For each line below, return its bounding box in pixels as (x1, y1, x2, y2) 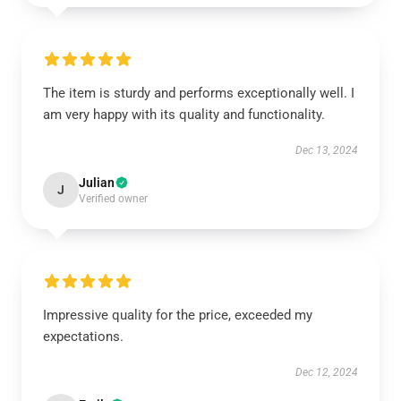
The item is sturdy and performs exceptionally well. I (43, 85, 354, 101)
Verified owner (79, 192, 148, 205)
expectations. (43, 328, 124, 345)
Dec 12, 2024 (295, 366, 358, 379)
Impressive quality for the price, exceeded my (43, 307, 312, 323)
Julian (79, 175, 115, 190)
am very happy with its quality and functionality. (43, 107, 325, 123)
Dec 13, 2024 (295, 144, 358, 157)
